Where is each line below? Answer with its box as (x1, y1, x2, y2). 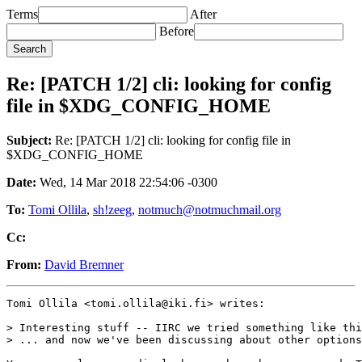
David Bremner (44, 257, 124, 271)
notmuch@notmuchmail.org (138, 202, 281, 217)
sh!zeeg (93, 202, 132, 217)
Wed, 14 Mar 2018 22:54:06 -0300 (36, 175, 217, 189)
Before (159, 24, 194, 38)
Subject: (6, 133, 52, 147)
